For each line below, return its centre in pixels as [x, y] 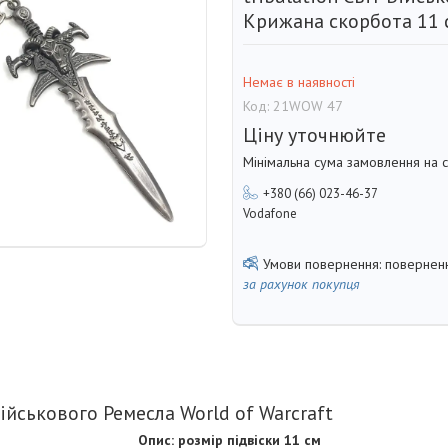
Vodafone [270, 213]
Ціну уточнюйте [314, 134]
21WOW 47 [308, 106]
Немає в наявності [299, 82]
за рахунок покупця [301, 283]
